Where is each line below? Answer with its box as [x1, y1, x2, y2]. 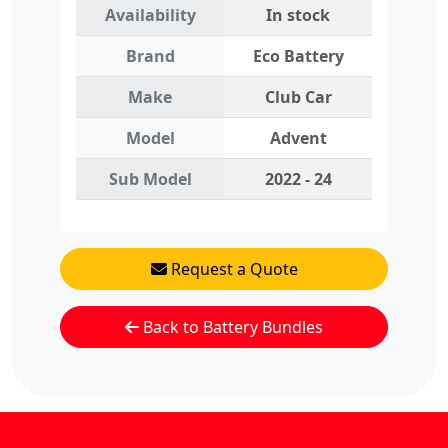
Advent [269, 127, 327, 150]
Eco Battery [252, 45, 344, 68]
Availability [104, 4, 196, 27]
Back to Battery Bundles [139, 316, 323, 339]
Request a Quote [166, 258, 298, 281]
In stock [266, 4, 330, 27]
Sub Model [108, 168, 192, 191]
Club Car [264, 86, 332, 109]
